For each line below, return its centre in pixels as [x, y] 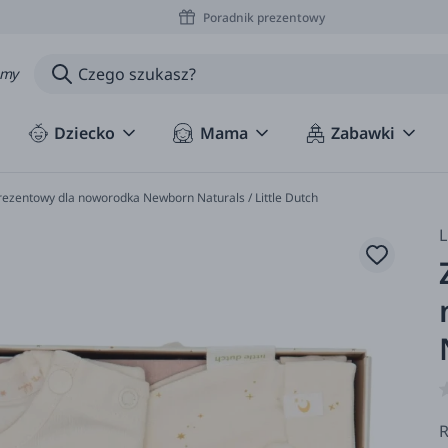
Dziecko [84, 133]
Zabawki [363, 133]
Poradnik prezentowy [263, 17]
